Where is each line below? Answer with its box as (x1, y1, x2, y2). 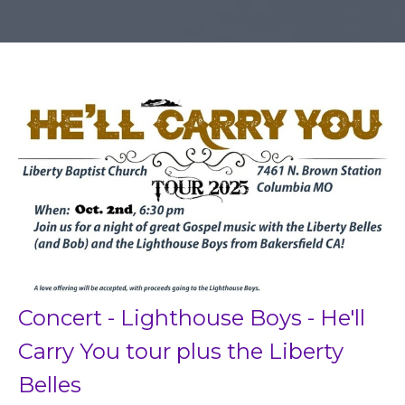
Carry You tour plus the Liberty (18, 338, 344, 365)
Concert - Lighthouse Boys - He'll (18, 305, 365, 332)
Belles (18, 372, 81, 399)
